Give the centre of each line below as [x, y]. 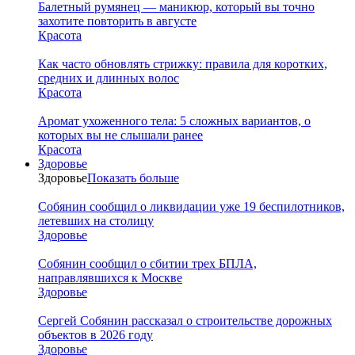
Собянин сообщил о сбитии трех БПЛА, [147, 263]
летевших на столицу [96, 220]
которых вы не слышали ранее [120, 135]
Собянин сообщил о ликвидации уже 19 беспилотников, [191, 206]
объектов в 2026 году [95, 334]
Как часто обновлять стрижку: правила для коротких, [183, 63]
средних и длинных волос [109, 78]
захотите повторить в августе [117, 21]
